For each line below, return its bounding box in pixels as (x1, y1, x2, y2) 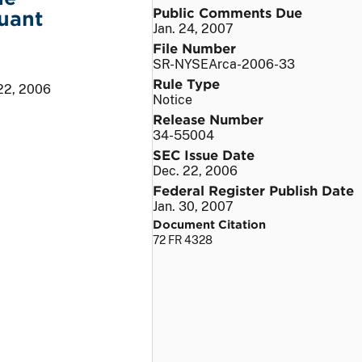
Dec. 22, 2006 (153, 162, 238, 179)
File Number (153, 39, 236, 56)
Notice (153, 91, 192, 107)
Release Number (153, 110, 263, 127)
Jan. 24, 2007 (153, 20, 234, 36)
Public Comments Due (153, 3, 302, 20)
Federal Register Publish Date (153, 181, 354, 198)
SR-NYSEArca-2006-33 (153, 56, 295, 72)
